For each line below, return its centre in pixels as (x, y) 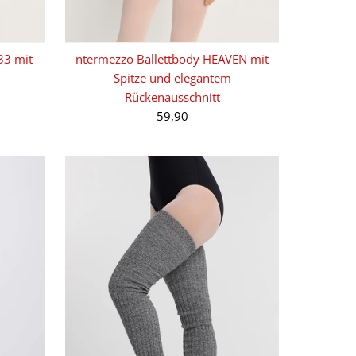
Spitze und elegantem (172, 77)
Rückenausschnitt (172, 97)
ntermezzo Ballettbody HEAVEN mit (172, 58)
